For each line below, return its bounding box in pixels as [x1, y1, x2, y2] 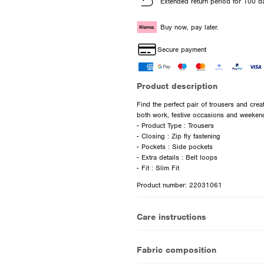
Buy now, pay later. [160, 22, 219, 32]
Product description [136, 80, 217, 91]
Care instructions [136, 211, 206, 222]
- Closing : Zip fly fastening [136, 131, 220, 141]
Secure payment [157, 44, 206, 54]
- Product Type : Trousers [136, 120, 214, 130]
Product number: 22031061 [136, 180, 222, 190]
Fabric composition [136, 244, 216, 255]
